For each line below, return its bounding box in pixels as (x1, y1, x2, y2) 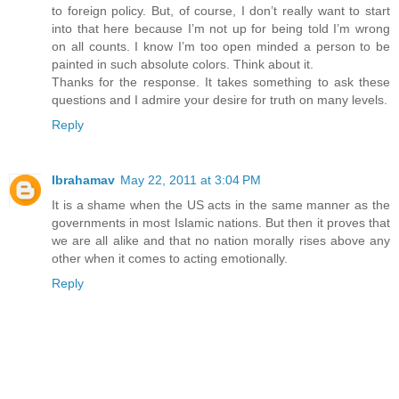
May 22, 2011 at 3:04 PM (120, 173, 261, 188)
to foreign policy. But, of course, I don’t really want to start (52, 4, 390, 19)
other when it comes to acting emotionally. (52, 251, 288, 266)
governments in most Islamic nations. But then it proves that (52, 216, 390, 231)
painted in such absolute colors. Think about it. (52, 57, 313, 72)
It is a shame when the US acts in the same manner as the (52, 198, 390, 213)
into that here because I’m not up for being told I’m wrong (52, 21, 390, 37)
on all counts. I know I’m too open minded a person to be (52, 39, 390, 54)
